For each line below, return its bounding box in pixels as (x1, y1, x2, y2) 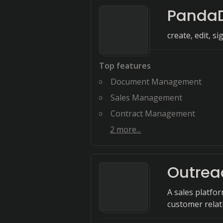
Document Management (111, 76, 202, 87)
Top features (99, 60, 151, 71)
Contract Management (111, 108, 195, 119)
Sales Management (111, 92, 182, 103)
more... (114, 124, 141, 135)
